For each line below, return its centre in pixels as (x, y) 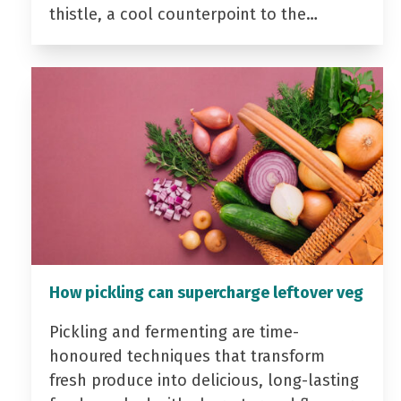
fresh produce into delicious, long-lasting (204, 381)
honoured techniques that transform (187, 357)
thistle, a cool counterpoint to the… (183, 15)
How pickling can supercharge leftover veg (206, 293)
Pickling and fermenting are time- (174, 333)
